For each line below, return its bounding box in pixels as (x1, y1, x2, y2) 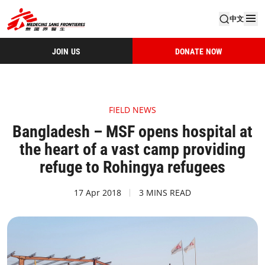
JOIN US (51, 46, 81, 56)
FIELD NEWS (109, 104, 156, 115)
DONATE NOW (174, 46, 223, 56)
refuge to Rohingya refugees (40, 157, 225, 177)
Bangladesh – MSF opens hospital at (12, 122, 253, 141)
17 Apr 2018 (74, 187, 121, 198)
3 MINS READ (139, 187, 191, 198)
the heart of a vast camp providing (20, 140, 245, 159)
